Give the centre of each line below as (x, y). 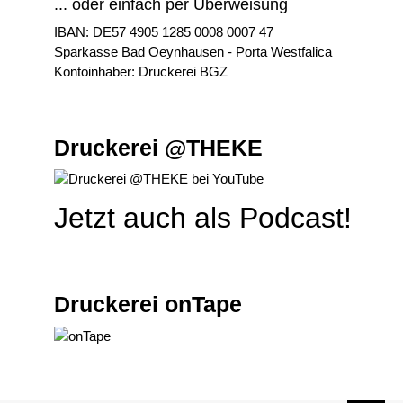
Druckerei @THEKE (158, 147)
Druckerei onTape (148, 304)
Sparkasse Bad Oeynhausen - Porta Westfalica (193, 51)
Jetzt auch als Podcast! (203, 218)
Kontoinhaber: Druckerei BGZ (141, 71)
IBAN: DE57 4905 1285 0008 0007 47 (164, 31)
